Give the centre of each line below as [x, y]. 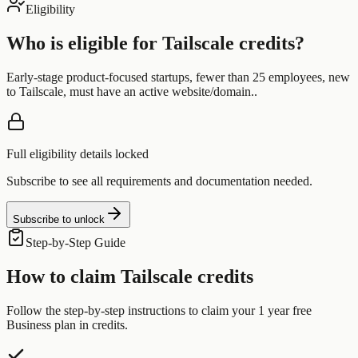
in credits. [102, 324]
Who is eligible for [84, 43]
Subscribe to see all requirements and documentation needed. [159, 181]
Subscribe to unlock [59, 219]
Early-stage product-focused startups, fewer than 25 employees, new [178, 77]
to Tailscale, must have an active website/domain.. [132, 91]
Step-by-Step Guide [76, 242]
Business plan [41, 324]
